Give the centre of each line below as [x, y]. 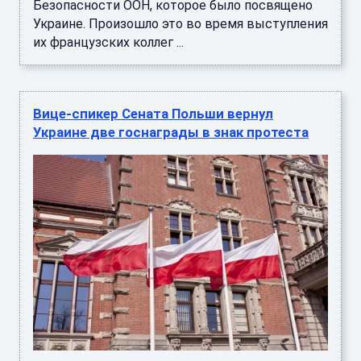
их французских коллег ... [108, 43]
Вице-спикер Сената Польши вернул [153, 114]
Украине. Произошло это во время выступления [180, 24]
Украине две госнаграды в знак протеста [171, 133]
